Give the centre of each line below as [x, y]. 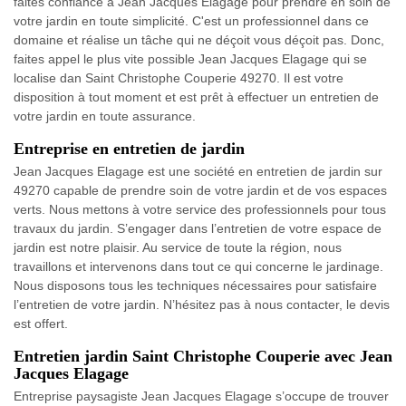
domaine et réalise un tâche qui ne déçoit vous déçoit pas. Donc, [199, 40]
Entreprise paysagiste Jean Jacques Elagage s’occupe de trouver [201, 396]
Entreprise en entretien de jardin [129, 149]
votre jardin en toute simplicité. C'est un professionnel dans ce [191, 21]
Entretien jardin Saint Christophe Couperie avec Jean [203, 357]
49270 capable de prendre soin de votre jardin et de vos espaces [200, 191]
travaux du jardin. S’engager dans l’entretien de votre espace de [198, 229]
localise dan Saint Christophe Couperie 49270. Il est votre [179, 78]
